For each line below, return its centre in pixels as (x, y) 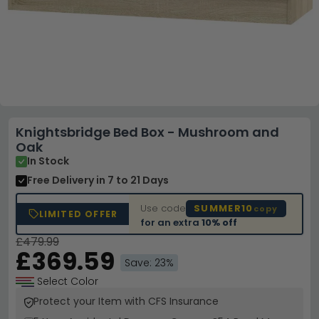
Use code (163, 208)
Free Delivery (62, 180)
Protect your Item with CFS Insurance (126, 301)
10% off (220, 222)
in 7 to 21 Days (132, 180)
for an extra (171, 222)
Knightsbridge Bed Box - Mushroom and (147, 132)
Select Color (66, 281)
